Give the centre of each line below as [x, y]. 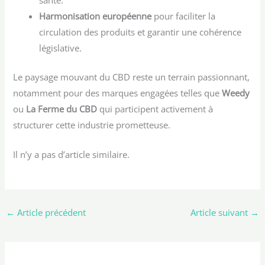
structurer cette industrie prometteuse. [92, 125]
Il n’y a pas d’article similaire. [72, 155]
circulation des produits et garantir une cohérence [140, 32]
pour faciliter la [184, 16]
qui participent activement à [155, 109]
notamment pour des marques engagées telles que [118, 93]
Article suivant [221, 213]
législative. [61, 48]
